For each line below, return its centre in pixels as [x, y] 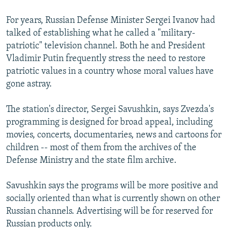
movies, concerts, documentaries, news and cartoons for [114, 135]
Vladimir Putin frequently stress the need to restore [106, 59]
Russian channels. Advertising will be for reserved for [109, 211]
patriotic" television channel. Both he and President [106, 46]
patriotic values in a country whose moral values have [110, 71]
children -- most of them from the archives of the [101, 148]
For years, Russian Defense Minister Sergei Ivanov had [111, 20]
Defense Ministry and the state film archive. [91, 160]
